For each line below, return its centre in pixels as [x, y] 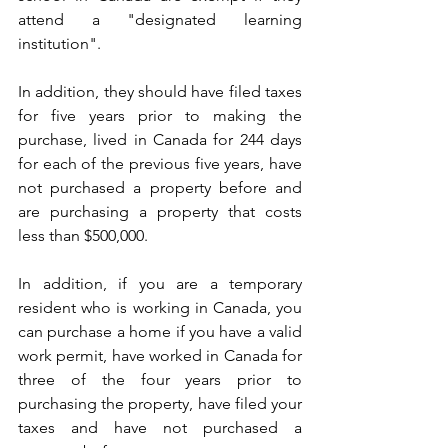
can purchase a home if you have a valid [160, 332]
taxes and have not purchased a [160, 428]
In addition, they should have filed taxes [160, 92]
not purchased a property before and [160, 188]
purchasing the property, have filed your [160, 404]
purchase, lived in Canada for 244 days [160, 140]
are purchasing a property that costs [160, 212]
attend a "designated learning [160, 20]
